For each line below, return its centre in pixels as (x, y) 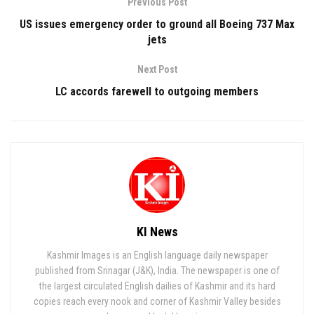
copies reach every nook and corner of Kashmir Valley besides (157, 301)
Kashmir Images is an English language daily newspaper (157, 255)
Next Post (157, 69)
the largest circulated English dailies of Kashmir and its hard (157, 286)
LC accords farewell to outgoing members (157, 91)
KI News (157, 231)
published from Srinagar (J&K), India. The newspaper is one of (157, 270)
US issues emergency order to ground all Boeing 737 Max (157, 24)
